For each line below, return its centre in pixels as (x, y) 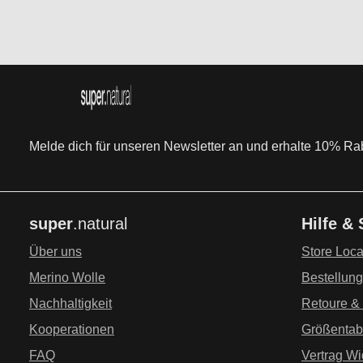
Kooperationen (72, 330)
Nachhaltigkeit (70, 304)
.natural (100, 224)
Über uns (56, 252)
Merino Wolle (67, 278)
